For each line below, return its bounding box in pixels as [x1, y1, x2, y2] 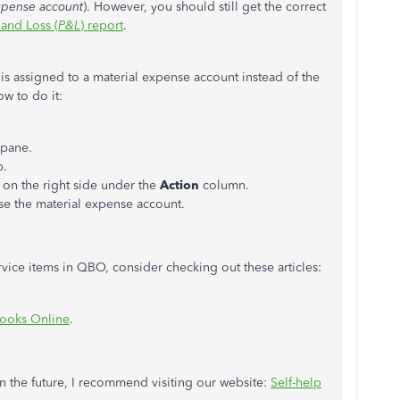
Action [160, 178, 203, 193]
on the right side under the [3, 178, 160, 193]
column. [203, 178, 249, 193]
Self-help [271, 375, 321, 390]
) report [80, 18, 123, 33]
